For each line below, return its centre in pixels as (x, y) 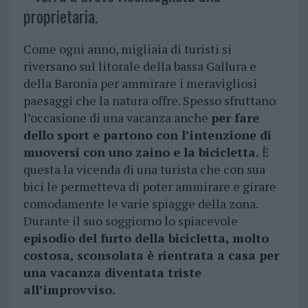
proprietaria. (60, 15)
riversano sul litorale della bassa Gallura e (140, 66)
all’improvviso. (69, 289)
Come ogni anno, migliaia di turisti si (127, 48)
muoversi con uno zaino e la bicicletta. (141, 152)
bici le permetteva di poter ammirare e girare (150, 186)
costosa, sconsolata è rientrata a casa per (151, 255)
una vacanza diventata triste (112, 272)
